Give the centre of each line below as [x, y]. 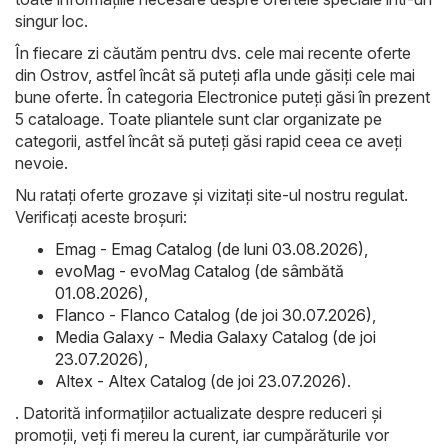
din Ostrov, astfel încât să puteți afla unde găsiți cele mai [215, 74]
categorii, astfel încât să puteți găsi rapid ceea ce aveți [208, 140]
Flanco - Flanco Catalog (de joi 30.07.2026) [213, 314]
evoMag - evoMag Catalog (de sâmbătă [199, 270]
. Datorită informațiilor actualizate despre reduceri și [198, 412]
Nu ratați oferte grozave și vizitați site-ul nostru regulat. [211, 194]
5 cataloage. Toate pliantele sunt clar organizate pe [198, 118]
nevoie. [41, 162]
